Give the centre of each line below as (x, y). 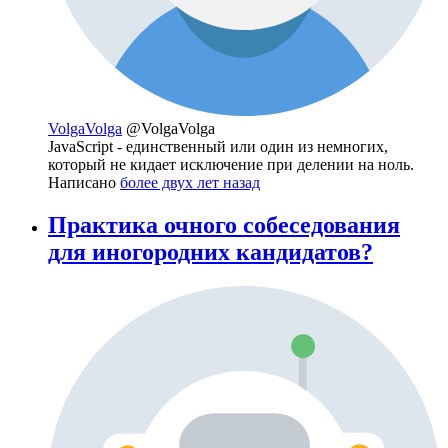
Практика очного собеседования (224, 224)
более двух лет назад (190, 182)
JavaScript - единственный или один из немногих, (218, 146)
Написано (84, 182)
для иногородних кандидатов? (210, 251)
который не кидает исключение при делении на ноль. (231, 164)
